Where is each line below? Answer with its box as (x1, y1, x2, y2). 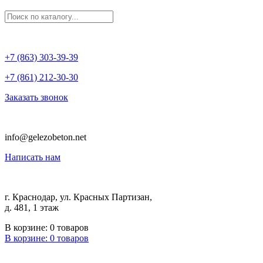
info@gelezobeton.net (5, 132, 86, 142)
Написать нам (5, 152, 60, 162)
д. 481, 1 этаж (5, 203, 59, 213)
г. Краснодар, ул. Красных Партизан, (5, 192, 152, 202)
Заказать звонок (5, 92, 68, 102)
